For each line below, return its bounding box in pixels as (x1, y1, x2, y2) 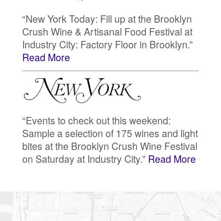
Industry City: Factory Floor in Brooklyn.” (22, 37, 193, 52)
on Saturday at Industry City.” (22, 151, 148, 166)
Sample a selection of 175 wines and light (22, 126, 198, 140)
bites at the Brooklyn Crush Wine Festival (22, 139, 197, 153)
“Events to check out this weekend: (22, 113, 171, 127)
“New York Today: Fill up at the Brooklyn (22, 12, 192, 26)
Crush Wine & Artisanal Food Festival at (22, 25, 192, 39)
